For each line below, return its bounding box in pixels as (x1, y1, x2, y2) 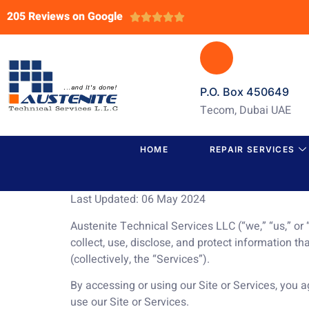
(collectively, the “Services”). (70, 250, 210, 268)
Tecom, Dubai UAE (200, 102, 291, 119)
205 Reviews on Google (7, 8, 123, 25)
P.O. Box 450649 (200, 85, 289, 99)
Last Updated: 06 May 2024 (70, 191, 206, 208)
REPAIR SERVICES (209, 144, 295, 155)
